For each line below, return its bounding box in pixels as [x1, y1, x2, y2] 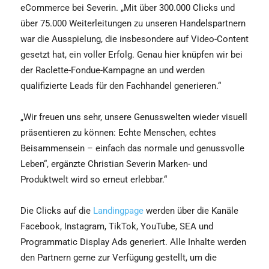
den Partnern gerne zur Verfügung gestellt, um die [20, 252, 217, 263]
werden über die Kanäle [144, 205, 238, 216]
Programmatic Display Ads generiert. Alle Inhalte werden [20, 237, 246, 247]
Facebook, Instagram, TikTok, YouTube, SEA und [20, 221, 213, 232]
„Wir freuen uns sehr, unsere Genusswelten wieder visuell [20, 112, 247, 122]
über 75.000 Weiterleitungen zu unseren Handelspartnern [20, 18, 246, 29]
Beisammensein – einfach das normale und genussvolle [20, 143, 244, 154]
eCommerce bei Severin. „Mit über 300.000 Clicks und [20, 2, 235, 13]
